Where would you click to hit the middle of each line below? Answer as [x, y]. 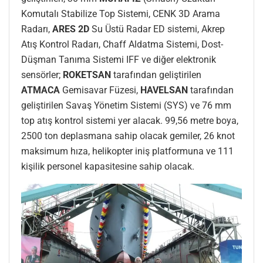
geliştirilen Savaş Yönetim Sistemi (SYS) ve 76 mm [126, 106]
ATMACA [42, 90]
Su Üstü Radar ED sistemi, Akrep [158, 29]
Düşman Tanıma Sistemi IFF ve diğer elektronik [119, 60]
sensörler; [42, 75]
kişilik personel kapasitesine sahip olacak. [108, 167]
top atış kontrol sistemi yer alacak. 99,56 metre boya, [130, 121]
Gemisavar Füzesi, [101, 90]
